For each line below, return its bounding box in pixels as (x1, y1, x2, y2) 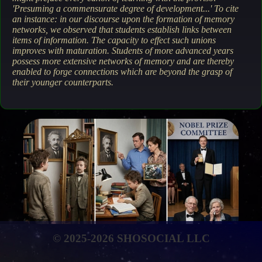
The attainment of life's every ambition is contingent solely (23, 243, 238, 253)
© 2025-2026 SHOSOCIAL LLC (52, 232, 210, 244)
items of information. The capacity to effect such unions (12, 35, 216, 45)
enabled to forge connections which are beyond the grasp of (12, 66, 232, 77)
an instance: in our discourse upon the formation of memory (12, 13, 235, 24)
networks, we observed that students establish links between (12, 24, 232, 35)
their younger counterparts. (12, 77, 113, 87)
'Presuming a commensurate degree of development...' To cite (12, 3, 239, 13)
